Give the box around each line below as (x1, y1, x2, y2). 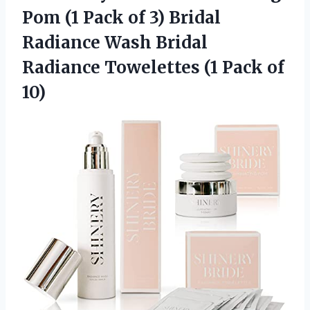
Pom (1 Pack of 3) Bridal (22, 6, 221, 28)
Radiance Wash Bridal (22, 31, 208, 53)
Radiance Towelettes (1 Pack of (22, 56, 284, 78)
